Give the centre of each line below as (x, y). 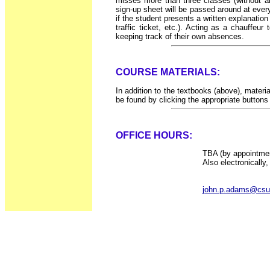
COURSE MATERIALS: (168, 72)
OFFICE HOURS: (154, 135)
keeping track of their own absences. (180, 37)
